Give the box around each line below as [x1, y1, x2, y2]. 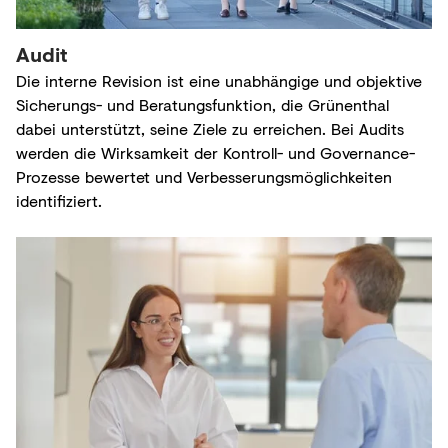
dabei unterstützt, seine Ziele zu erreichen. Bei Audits [16, 116, 404, 140]
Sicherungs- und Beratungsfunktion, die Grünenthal [16, 92, 389, 116]
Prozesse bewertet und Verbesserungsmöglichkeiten [16, 164, 392, 188]
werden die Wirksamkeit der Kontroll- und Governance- [16, 140, 415, 164]
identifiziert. [16, 188, 102, 212]
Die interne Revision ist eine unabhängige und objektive [16, 68, 422, 92]
